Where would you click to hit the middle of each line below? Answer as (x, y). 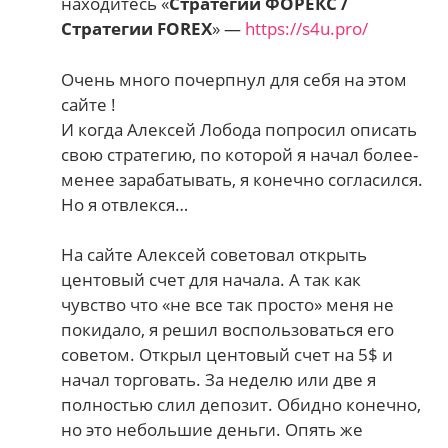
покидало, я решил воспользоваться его (228, 330)
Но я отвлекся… (125, 204)
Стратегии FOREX (137, 29)
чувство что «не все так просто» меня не (228, 305)
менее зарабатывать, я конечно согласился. (242, 179)
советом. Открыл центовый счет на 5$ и (227, 355)
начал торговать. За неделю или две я (219, 380)
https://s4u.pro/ (307, 29)
